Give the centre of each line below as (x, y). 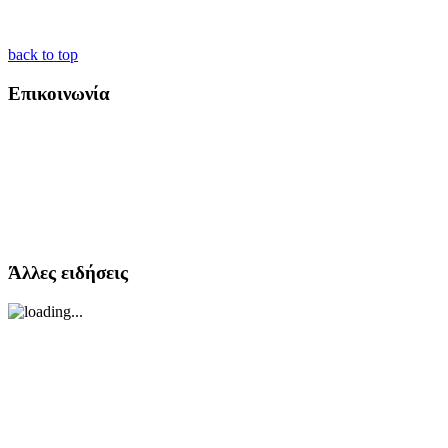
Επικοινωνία (59, 93)
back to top (43, 55)
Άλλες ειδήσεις (68, 273)
